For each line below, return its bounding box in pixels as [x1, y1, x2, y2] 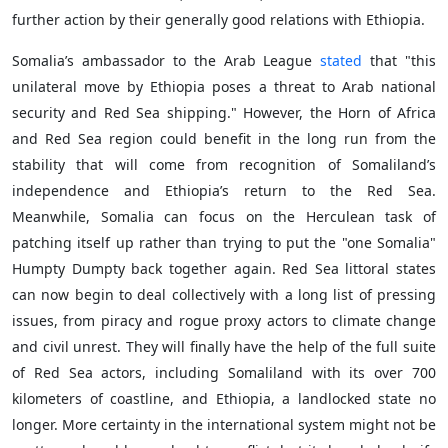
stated [320, 51, 363, 70]
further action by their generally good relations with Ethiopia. [12, 10, 425, 29]
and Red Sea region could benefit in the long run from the [12, 129, 436, 148]
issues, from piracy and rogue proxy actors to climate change [12, 311, 436, 330]
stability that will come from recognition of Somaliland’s [12, 155, 436, 174]
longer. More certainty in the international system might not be [12, 415, 436, 434]
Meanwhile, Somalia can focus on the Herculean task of [12, 207, 436, 226]
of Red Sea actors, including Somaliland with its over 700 [12, 363, 436, 382]
